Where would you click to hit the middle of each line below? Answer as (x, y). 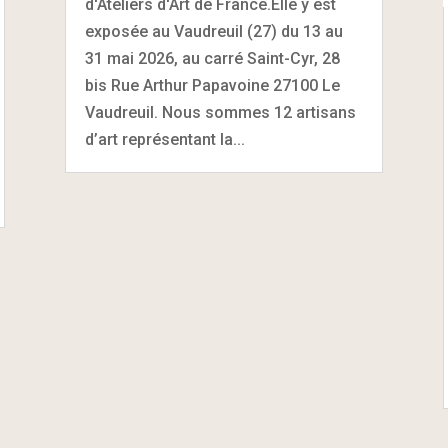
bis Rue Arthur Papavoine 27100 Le (212, 85)
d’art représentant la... (164, 139)
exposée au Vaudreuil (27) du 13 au (213, 31)
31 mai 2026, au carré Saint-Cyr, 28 (212, 58)
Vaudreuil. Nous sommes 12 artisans (220, 112)
